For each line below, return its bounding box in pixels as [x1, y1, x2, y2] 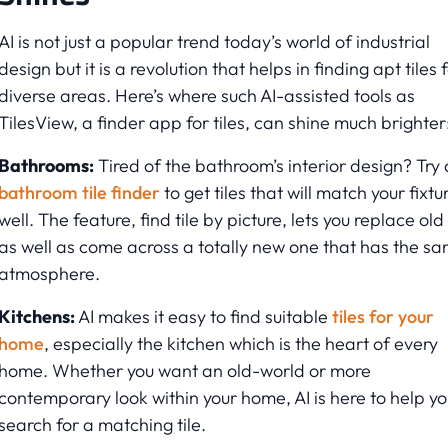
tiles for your [331, 305, 434, 329]
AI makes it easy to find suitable [74, 305, 332, 329]
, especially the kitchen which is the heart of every [43, 332, 438, 356]
